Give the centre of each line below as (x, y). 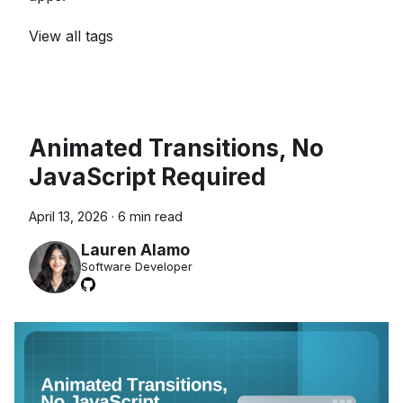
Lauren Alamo (135, 250)
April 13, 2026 (68, 216)
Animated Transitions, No (176, 148)
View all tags (71, 36)
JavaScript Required (148, 177)
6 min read (150, 216)
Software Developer (136, 267)
